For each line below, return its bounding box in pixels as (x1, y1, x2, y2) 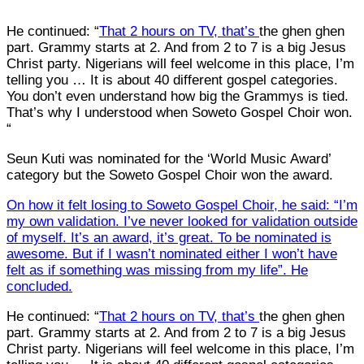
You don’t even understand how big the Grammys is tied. (6, 88, 349, 104)
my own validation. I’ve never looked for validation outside (6, 213, 357, 229)
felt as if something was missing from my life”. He (6, 262, 308, 278)
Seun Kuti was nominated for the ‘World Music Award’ (6, 150, 331, 167)
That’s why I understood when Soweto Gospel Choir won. (6, 104, 353, 120)
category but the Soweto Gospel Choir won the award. (6, 167, 333, 183)
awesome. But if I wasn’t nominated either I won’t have (6, 245, 337, 262)
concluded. (6, 278, 72, 294)
